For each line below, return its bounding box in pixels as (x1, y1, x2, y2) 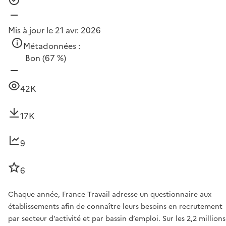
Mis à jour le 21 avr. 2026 (8, 24, 101, 37)
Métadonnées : (23, 40, 80, 52)
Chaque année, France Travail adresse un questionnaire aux (8, 189, 211, 200)
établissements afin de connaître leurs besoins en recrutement (8, 201, 222, 212)
